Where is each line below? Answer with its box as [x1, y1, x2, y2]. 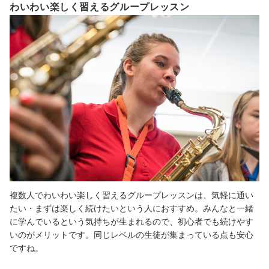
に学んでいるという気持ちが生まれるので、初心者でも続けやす [10, 216, 253, 227]
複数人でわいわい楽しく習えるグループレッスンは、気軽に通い [10, 190, 253, 201]
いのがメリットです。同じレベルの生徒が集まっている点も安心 [10, 229, 253, 240]
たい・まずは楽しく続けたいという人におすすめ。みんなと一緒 [10, 203, 253, 214]
